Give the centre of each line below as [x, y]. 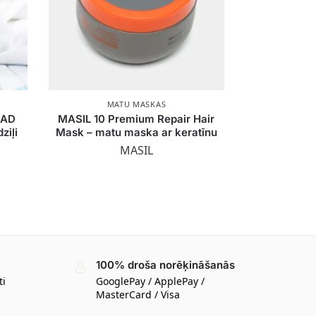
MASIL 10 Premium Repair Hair [136, 119]
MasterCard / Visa [138, 294]
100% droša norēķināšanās [165, 265]
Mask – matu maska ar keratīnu [136, 132]
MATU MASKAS [136, 104]
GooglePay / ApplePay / [150, 281]
